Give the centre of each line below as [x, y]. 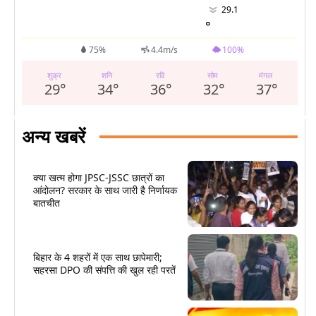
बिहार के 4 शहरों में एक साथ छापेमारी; [98, 257]
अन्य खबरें [54, 136]
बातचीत [47, 203]
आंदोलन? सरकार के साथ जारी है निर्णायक [105, 190]
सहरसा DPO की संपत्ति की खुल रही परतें [104, 269]
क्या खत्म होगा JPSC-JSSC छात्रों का [99, 177]
